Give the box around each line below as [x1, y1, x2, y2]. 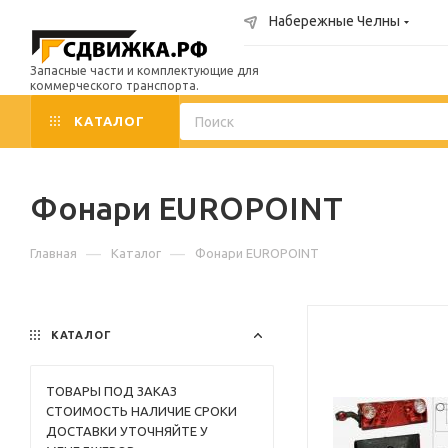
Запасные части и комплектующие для [30, 64, 259, 77]
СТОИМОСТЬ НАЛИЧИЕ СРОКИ [46, 404, 237, 418]
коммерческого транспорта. [30, 79, 199, 92]
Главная [30, 246, 77, 260]
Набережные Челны [269, 13, 400, 29]
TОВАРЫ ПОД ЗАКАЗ [46, 384, 177, 398]
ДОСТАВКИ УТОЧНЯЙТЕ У [46, 424, 208, 438]
